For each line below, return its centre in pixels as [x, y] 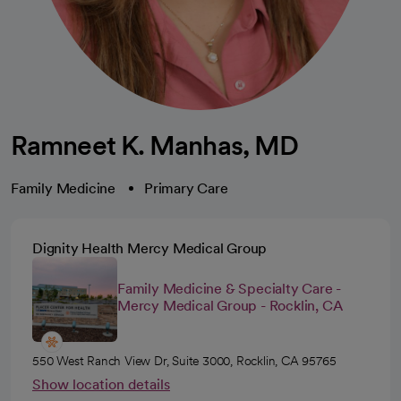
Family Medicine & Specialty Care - [230, 288]
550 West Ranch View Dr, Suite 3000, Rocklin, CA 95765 [184, 361]
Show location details [101, 384]
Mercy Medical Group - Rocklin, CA [230, 305]
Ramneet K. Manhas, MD [155, 145]
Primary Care [186, 188]
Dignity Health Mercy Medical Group [150, 248]
